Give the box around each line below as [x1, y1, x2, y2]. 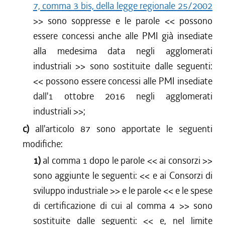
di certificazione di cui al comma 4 [33, 199, 175, 212]
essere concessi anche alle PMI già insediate [33, 30, 212, 42]
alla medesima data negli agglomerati [33, 45, 212, 57]
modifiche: [23, 138, 63, 150]
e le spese [175, 184, 213, 197]
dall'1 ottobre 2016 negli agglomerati [33, 90, 212, 102]
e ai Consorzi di [152, 169, 213, 182]
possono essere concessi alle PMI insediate [45, 75, 213, 87]
